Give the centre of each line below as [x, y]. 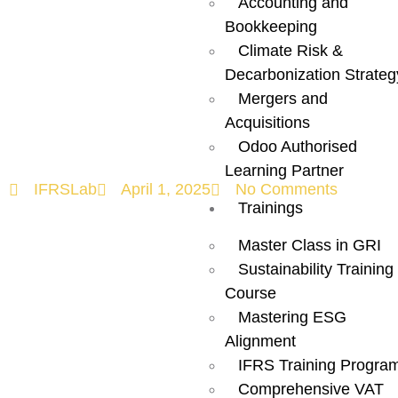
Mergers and [283, 98]
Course [250, 293]
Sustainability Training [315, 269]
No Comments [286, 190]
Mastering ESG [292, 317]
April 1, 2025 [166, 190]
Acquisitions [267, 122]
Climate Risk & [290, 50]
